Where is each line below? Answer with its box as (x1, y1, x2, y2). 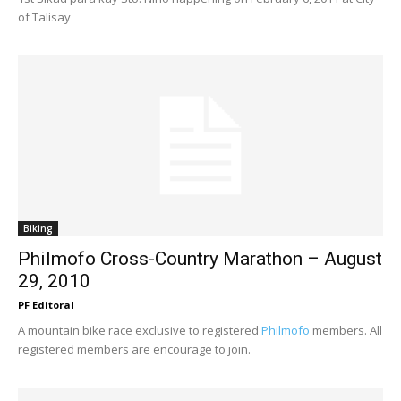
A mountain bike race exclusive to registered (18, 321, 261, 338)
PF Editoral (18, 297, 74, 311)
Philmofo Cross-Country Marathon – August (18, 247, 382, 269)
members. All (310, 321, 382, 338)
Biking (23, 221, 53, 235)
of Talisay (18, 9, 71, 26)
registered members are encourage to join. (18, 340, 251, 357)
